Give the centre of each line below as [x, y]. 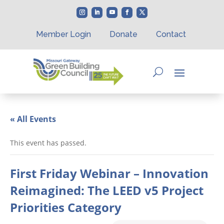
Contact [171, 34]
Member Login [63, 34]
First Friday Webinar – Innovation [109, 173]
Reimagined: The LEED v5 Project [107, 190]
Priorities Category [66, 207]
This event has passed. [48, 142]
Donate [123, 34]
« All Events [33, 119]
